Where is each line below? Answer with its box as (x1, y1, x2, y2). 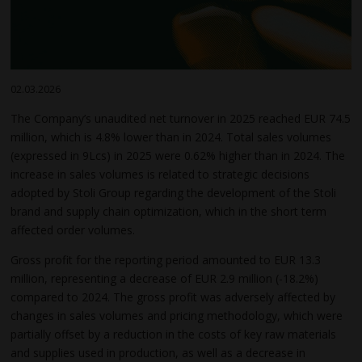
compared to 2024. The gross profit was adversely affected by (11, 288, 336, 305)
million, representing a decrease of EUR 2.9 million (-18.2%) (11, 270, 319, 286)
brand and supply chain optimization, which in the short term (11, 203, 327, 219)
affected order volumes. (11, 221, 136, 238)
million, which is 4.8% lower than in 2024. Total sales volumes (11, 128, 332, 145)
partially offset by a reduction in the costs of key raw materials (11, 326, 337, 342)
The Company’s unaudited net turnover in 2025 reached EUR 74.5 (11, 110, 351, 126)
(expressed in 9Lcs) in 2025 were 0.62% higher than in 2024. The (11, 147, 346, 163)
